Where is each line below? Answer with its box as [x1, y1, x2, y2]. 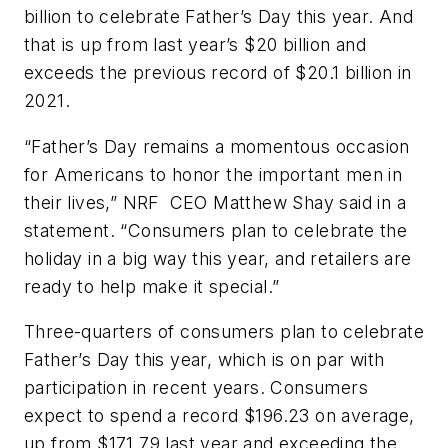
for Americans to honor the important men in [24, 163, 403, 185]
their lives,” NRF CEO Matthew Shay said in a [24, 191, 406, 213]
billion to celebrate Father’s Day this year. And [24, 6, 414, 28]
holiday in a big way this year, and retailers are [24, 247, 412, 269]
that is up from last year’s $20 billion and [24, 34, 367, 56]
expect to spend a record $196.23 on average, [24, 405, 415, 427]
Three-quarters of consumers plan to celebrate [24, 321, 424, 343]
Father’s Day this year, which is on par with [24, 349, 385, 371]
